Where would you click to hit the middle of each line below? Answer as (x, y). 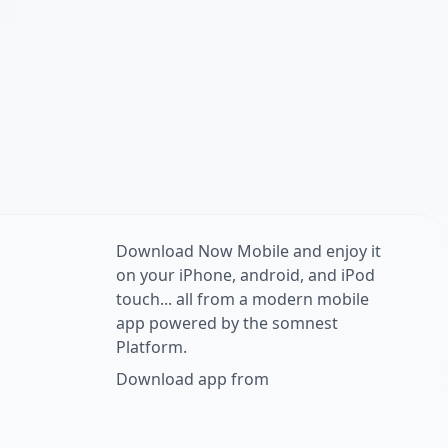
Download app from (192, 378)
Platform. (151, 346)
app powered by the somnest (227, 322)
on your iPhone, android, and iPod (245, 274)
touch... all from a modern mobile (242, 298)
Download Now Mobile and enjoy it (248, 250)
